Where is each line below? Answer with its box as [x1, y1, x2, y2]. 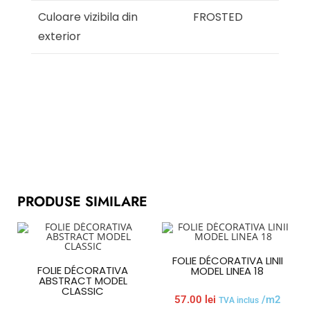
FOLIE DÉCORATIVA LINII [172, 253, 283, 268]
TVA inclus [218, 295, 259, 306]
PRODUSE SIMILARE [17, 192, 147, 212]
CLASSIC [62, 284, 104, 299]
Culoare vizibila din [38, 9, 138, 26]
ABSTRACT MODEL [38, 273, 127, 289]
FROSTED [193, 9, 243, 26]
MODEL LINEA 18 [191, 264, 264, 279]
